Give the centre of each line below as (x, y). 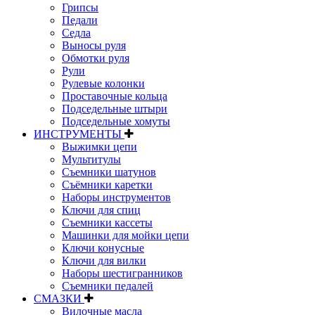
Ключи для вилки (104, 260)
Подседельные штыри (115, 108)
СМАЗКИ (59, 298)
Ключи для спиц (101, 210)
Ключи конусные (103, 247)
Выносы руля (94, 45)
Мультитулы (91, 159)
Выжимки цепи (99, 146)
